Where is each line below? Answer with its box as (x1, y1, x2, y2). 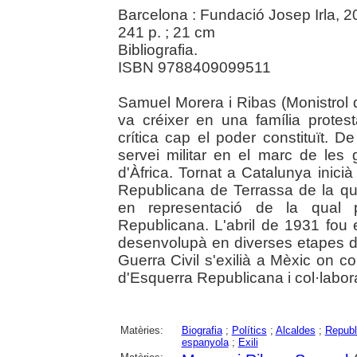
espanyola (181, 335, 229, 348)
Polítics (231, 324, 267, 336)
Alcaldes (275, 324, 316, 336)
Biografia (181, 324, 222, 336)
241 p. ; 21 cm (117, 23, 215, 41)
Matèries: (120, 324, 163, 336)
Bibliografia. (117, 41, 198, 58)
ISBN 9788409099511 (117, 58, 271, 76)
